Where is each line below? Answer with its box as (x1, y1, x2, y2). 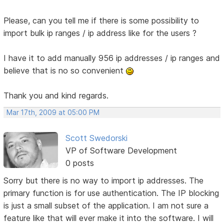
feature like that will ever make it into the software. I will (3, 212, 214, 223)
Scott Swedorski (65, 132, 127, 143)
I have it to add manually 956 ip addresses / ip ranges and (3, 52, 220, 63)
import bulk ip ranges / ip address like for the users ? (3, 27, 197, 38)
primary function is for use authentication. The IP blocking (3, 187, 219, 198)
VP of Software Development (65, 145, 177, 155)
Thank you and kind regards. (3, 90, 109, 100)
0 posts (65, 157, 94, 168)
